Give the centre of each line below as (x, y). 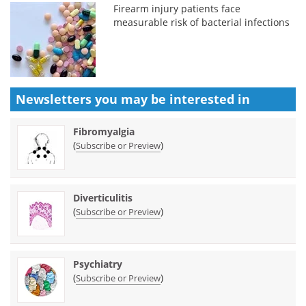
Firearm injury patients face (177, 8)
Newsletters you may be (93, 99)
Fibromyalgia (104, 131)
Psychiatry (98, 264)
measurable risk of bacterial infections (202, 22)
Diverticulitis (103, 197)
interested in (210, 99)
